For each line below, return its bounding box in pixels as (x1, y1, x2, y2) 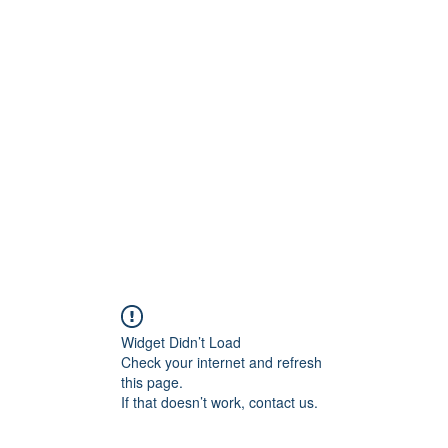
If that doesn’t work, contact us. (121, 392, 318, 412)
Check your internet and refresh (121, 352, 322, 372)
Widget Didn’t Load (121, 332, 241, 352)
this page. (121, 372, 183, 392)
